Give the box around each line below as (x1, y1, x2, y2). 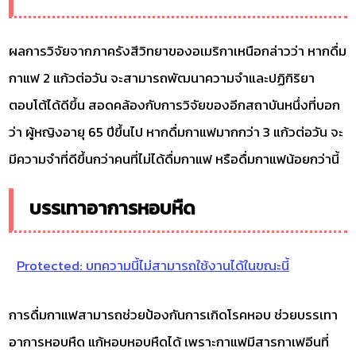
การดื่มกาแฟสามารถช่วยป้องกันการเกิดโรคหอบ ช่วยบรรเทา (9, 304, 339, 325)
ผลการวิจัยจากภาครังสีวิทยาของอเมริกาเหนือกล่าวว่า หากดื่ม (9, 41, 347, 62)
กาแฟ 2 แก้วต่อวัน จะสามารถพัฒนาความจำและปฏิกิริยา (9, 68, 315, 89)
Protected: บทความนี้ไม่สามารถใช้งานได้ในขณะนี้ (17, 254, 290, 276)
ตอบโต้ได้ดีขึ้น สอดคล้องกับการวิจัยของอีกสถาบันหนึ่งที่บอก (9, 95, 341, 116)
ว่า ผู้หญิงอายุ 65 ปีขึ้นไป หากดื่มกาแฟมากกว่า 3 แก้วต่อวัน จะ (9, 122, 344, 143)
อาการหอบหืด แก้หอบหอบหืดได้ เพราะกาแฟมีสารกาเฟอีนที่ (9, 331, 330, 352)
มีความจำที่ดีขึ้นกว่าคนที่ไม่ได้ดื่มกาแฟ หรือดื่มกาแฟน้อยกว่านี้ (9, 149, 340, 170)
